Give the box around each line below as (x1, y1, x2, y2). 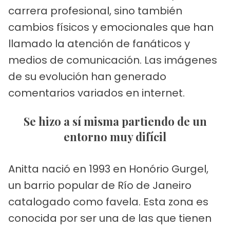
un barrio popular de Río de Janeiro (8, 178, 191, 193)
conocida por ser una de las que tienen (8, 211, 212, 226)
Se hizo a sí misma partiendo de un (23, 113, 30, 129)
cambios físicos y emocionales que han (8, 20, 214, 35)
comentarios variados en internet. (8, 86, 185, 101)
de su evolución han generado (8, 69, 166, 84)
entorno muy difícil (64, 129, 166, 145)
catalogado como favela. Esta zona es (8, 195, 208, 209)
